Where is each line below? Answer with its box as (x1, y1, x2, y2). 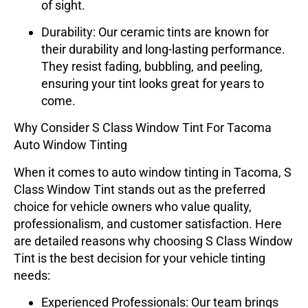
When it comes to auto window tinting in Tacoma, (14, 164, 284, 179)
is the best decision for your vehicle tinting (35, 250, 265, 265)
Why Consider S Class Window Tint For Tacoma (14, 120, 272, 135)
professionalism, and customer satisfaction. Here (14, 216, 282, 231)
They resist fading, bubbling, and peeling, (41, 59, 263, 74)
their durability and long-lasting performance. (41, 42, 285, 57)
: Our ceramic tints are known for (93, 25, 269, 40)
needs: (14, 267, 50, 283)
